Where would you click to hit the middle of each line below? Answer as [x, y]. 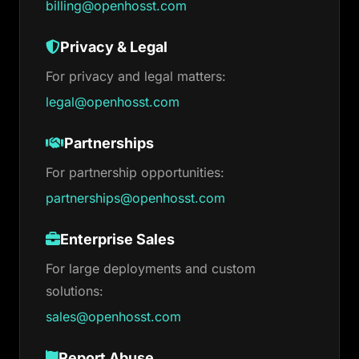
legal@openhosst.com [113, 102]
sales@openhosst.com [113, 317]
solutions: [75, 291]
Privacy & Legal [114, 47]
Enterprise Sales [117, 239]
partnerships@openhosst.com [135, 198]
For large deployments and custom [151, 268]
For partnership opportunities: [135, 172]
